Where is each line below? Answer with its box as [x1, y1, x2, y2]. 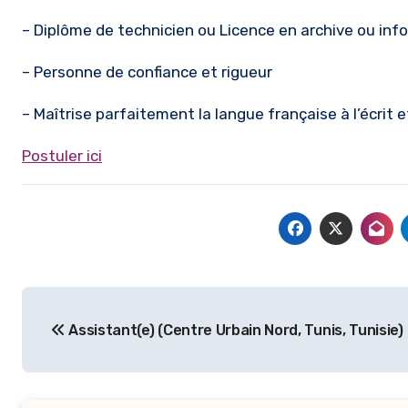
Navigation [21, 290, 175, 319]
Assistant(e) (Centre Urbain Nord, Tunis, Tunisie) [65, 321, 403, 339]
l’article [21, 364, 121, 393]
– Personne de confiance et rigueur [22, 63, 272, 81]
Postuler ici [22, 147, 102, 165]
